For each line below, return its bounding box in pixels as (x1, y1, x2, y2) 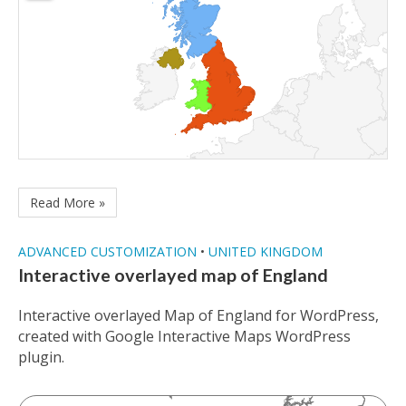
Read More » (30, 194, 105, 212)
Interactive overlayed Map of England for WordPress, (18, 305, 379, 326)
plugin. (18, 347, 64, 368)
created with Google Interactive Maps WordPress (18, 326, 351, 347)
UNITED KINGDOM (208, 243, 323, 261)
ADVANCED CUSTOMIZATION (18, 243, 197, 261)
